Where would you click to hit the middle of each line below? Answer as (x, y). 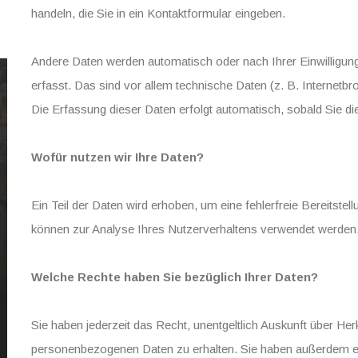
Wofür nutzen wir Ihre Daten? (117, 157)
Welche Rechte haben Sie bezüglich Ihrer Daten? (175, 277)
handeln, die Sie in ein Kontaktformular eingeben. (158, 13)
